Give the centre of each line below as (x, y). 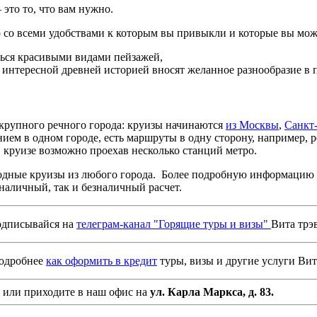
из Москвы (252, 125)
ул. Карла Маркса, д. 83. (212, 292)
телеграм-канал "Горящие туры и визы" (174, 224)
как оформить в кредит (102, 260)
